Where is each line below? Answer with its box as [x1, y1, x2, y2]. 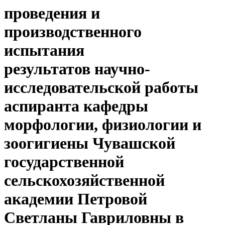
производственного [4, 23, 142, 41]
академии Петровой [4, 190, 147, 208]
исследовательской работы [4, 78, 198, 97]
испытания [4, 41, 84, 60]
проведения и [4, 4, 100, 23]
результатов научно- [4, 60, 150, 78]
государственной [4, 153, 124, 171]
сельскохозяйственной [4, 171, 165, 190]
